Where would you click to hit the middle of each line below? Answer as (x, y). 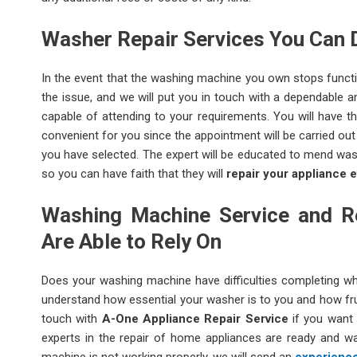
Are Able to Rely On (131, 241)
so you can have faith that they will (134, 173)
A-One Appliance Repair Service (195, 318)
